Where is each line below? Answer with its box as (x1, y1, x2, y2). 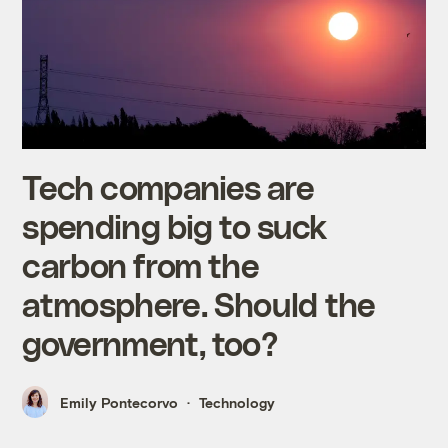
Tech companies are (22, 166, 315, 206)
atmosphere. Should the (22, 283, 376, 323)
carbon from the (22, 244, 260, 284)
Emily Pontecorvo (60, 393, 179, 411)
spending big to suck (22, 205, 327, 245)
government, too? (22, 322, 278, 362)
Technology (199, 393, 276, 411)
